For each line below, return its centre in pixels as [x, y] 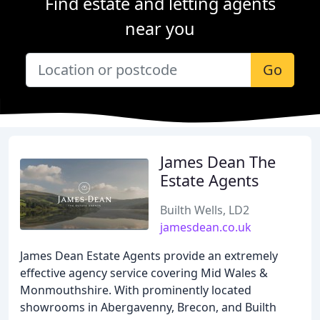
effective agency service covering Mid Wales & [144, 273]
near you [160, 29]
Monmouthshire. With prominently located [136, 290]
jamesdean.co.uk [206, 227]
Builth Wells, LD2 [205, 210]
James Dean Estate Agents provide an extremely [149, 256]
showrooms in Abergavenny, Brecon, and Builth [148, 307]
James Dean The [218, 162]
